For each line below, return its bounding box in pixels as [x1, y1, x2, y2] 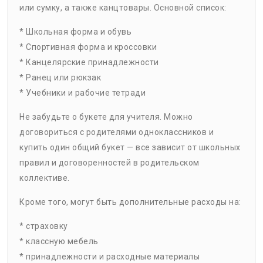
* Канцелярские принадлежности [19, 58, 159, 68]
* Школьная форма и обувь [19, 27, 131, 37]
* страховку [19, 221, 68, 231]
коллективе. [19, 173, 70, 183]
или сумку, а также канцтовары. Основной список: [19, 3, 227, 13]
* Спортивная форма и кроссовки [19, 42, 157, 52]
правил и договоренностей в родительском [19, 158, 200, 168]
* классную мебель [19, 237, 99, 247]
